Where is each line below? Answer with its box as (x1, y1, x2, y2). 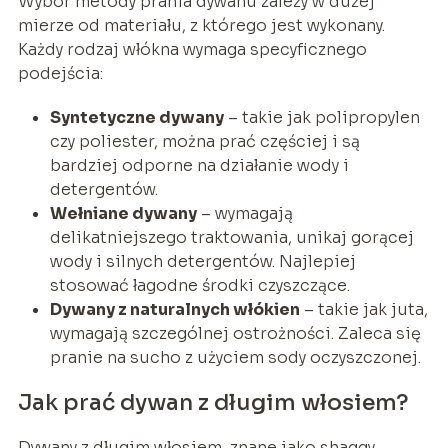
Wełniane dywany (49, 203, 197, 225)
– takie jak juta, (299, 299, 428, 321)
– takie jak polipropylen (223, 107, 420, 129)
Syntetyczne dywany (49, 107, 224, 129)
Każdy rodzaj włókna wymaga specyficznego (17, 39, 367, 61)
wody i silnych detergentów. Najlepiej (49, 251, 356, 273)
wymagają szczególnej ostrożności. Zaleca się (49, 323, 421, 345)
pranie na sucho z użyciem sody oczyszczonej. (49, 347, 421, 369)
